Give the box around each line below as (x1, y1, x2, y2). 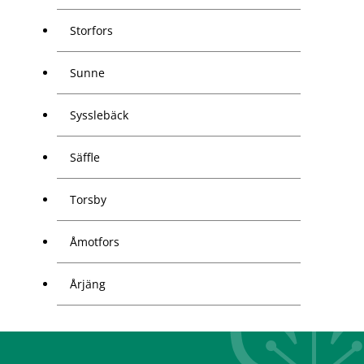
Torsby (70, 192, 106, 208)
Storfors (70, 23, 113, 39)
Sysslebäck (70, 107, 128, 123)
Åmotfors (70, 234, 119, 250)
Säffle (70, 149, 100, 166)
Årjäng (70, 276, 106, 292)
